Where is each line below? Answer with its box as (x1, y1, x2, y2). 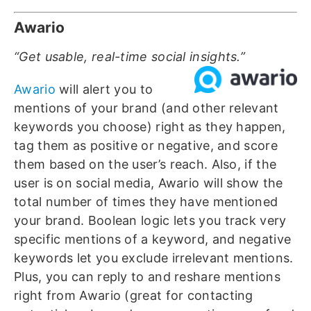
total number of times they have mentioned (14, 194, 278, 210)
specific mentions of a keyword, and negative (14, 232, 292, 247)
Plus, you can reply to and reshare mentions (14, 269, 280, 285)
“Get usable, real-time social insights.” (14, 49, 245, 65)
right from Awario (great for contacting (14, 288, 253, 303)
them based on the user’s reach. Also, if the (14, 157, 277, 172)
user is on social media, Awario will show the (14, 176, 283, 191)
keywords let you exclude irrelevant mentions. (14, 251, 294, 266)
